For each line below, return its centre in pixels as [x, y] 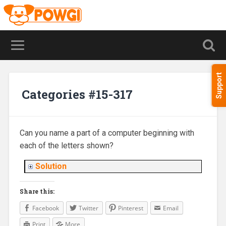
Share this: [37, 191]
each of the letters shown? [66, 146]
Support [219, 86]
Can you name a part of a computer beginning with [107, 133]
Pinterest [130, 208]
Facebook [45, 208]
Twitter [88, 208]
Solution [51, 166]
